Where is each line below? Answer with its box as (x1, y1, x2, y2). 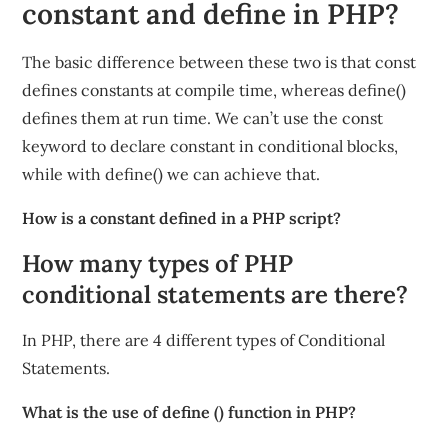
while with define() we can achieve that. (22, 164, 321, 184)
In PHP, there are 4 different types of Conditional (22, 330, 386, 350)
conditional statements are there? (22, 279, 409, 310)
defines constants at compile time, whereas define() (22, 80, 407, 100)
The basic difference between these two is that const (22, 52, 417, 72)
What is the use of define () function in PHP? (22, 402, 357, 422)
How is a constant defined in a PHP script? (22, 208, 342, 228)
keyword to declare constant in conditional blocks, (22, 136, 399, 156)
